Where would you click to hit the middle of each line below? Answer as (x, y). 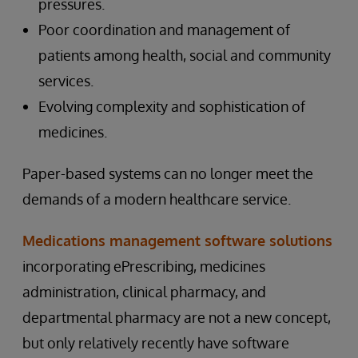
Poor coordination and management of (164, 30)
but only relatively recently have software (156, 343)
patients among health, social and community (185, 55)
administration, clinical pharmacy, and (144, 292)
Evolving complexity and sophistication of (172, 106)
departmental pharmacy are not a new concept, (177, 317)
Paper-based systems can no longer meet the (168, 173)
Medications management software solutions (177, 241)
